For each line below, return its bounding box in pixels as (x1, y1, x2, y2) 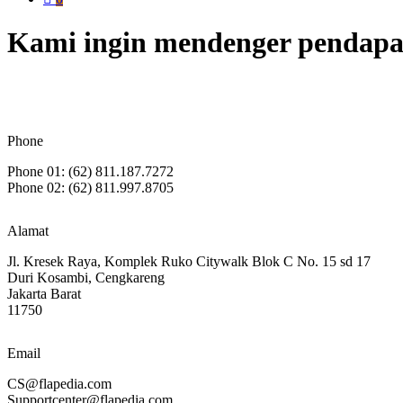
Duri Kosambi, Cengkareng (7, 269, 165, 285)
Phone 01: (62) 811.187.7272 (7, 163, 174, 179)
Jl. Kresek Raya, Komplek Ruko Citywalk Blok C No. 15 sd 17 (7, 253, 371, 269)
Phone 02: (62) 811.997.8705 (7, 179, 174, 195)
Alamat (7, 222, 49, 238)
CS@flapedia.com (7, 375, 112, 391)
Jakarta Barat (7, 285, 81, 301)
